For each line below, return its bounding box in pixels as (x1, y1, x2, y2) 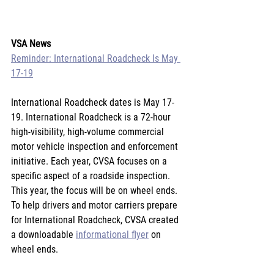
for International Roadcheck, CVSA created (11, 213, 181, 226)
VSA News (11, 37, 51, 50)
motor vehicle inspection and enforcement (11, 140, 180, 152)
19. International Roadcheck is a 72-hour (11, 111, 173, 123)
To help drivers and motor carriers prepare (11, 199, 180, 211)
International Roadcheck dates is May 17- (11, 96, 174, 108)
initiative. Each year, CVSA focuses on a (11, 155, 169, 167)
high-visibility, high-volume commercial (11, 125, 166, 138)
